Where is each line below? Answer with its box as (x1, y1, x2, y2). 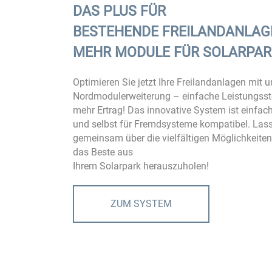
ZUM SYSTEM (110, 197, 172, 209)
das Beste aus (73, 146, 134, 158)
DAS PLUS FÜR (73, 2, 166, 19)
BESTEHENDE (73, 23, 163, 40)
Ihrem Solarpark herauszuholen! (73, 160, 209, 172)
